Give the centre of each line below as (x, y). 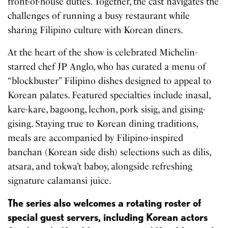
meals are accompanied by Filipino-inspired (96, 138)
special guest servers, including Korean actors (108, 218)
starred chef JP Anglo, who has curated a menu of (107, 67)
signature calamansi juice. (60, 181)
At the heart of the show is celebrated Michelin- (103, 53)
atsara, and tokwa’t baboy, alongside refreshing (100, 167)
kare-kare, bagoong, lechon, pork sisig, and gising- (107, 110)
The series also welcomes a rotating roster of (104, 203)
